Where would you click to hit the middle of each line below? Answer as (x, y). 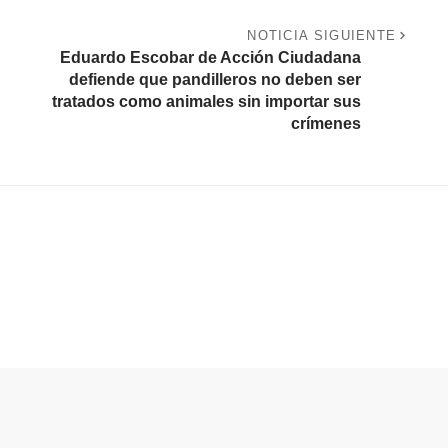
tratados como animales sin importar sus (206, 102)
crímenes (325, 124)
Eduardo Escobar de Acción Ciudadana (210, 58)
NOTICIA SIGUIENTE (322, 36)
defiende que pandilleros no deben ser (214, 80)
